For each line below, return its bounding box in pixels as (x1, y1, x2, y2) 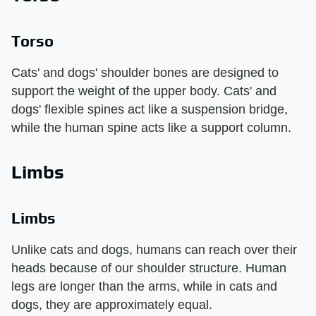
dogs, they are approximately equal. (11, 298, 212, 312)
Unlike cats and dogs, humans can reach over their (11, 243, 297, 257)
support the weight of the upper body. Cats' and (11, 84, 276, 99)
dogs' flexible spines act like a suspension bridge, (11, 102, 288, 117)
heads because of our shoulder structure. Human (11, 261, 286, 276)
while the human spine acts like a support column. (11, 121, 291, 135)
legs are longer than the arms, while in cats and (11, 279, 277, 294)
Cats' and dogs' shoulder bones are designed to (11, 66, 279, 80)
